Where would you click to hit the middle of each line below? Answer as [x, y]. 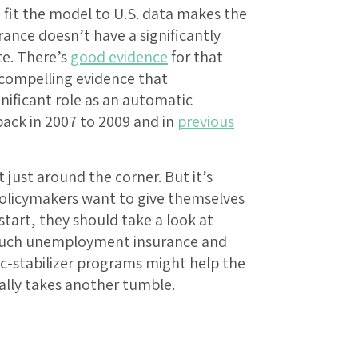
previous [206, 122]
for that [195, 57]
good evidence [119, 57]
